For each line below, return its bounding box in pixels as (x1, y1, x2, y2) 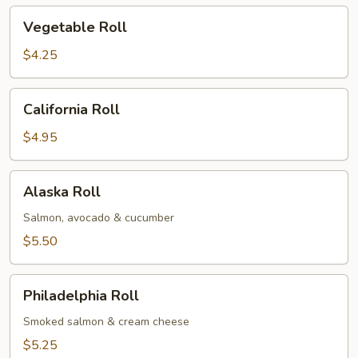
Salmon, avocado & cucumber (23, 210, 174, 225)
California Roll (23, 100, 120, 119)
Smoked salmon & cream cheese (23, 314, 189, 329)
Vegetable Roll (23, 18, 127, 37)
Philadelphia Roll (23, 286, 139, 305)
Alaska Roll (23, 182, 101, 201)
